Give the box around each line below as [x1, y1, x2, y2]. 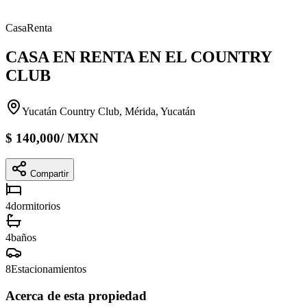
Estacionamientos [11, 263, 86, 275]
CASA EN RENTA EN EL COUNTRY [5, 47, 271, 66]
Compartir [30, 169, 69, 180]
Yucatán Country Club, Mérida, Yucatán [22, 105, 195, 117]
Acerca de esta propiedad [5, 288, 147, 304]
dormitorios [11, 200, 60, 212]
